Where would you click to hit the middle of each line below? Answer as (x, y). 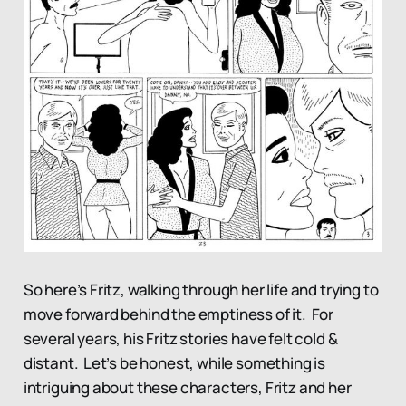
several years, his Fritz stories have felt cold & (180, 338)
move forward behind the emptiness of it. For (179, 314)
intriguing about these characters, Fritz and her (187, 387)
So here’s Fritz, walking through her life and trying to (201, 289)
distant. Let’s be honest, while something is (174, 362)
